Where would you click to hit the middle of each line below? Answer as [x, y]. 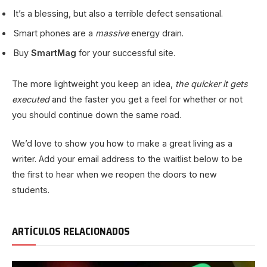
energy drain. [156, 33]
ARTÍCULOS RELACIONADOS [71, 232]
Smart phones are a [55, 33]
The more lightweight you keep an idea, [94, 84]
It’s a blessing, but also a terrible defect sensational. [118, 13]
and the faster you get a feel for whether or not [146, 100]
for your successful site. [126, 53]
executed [31, 100]
